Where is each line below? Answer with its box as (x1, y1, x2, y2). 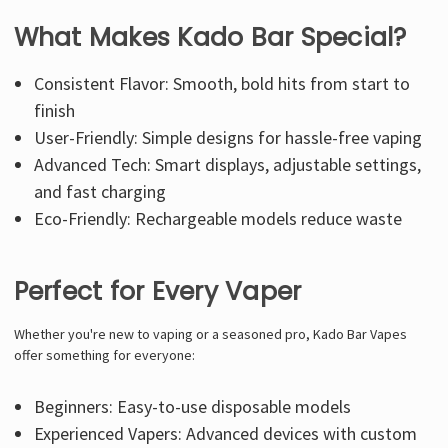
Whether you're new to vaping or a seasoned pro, (13, 324, 313, 343)
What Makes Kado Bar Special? (13, 19, 407, 55)
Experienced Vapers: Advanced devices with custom (34, 421, 418, 445)
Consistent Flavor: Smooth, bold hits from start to (34, 71, 411, 95)
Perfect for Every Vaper (13, 273, 302, 309)
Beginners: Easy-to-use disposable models (34, 394, 352, 418)
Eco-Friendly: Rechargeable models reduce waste (34, 206, 403, 230)
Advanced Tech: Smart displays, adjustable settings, (34, 152, 422, 176)
